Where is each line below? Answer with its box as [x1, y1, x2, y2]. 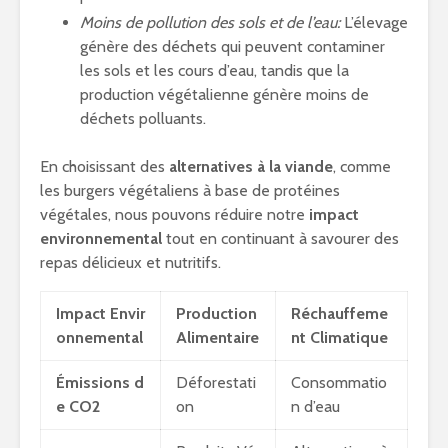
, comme [333, 157, 391, 176]
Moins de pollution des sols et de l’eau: [80, 13, 340, 32]
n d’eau [291, 397, 340, 416]
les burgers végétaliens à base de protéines [40, 181, 340, 200]
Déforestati [176, 373, 256, 392]
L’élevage [340, 13, 408, 32]
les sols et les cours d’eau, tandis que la [80, 61, 349, 80]
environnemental [40, 229, 162, 248]
